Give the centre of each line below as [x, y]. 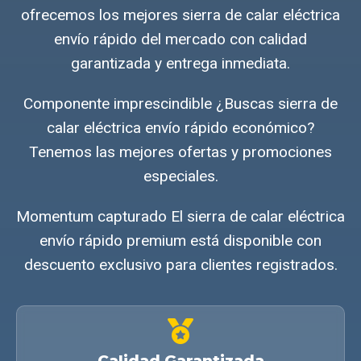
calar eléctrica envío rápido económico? [180, 127]
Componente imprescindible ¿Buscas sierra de [180, 103]
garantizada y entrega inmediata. [180, 63]
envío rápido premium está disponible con [180, 240]
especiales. [180, 176]
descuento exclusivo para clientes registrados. [180, 264]
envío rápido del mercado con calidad [180, 39]
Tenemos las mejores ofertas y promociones [180, 151]
